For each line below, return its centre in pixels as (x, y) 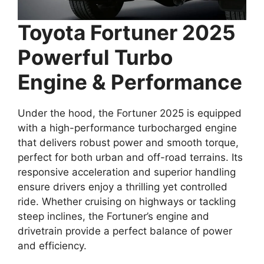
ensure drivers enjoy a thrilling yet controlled (123, 187)
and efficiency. (52, 246)
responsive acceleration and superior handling (127, 172)
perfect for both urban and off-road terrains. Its (130, 158)
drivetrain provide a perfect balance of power (125, 231)
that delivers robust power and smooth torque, (128, 143)
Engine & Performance (130, 82)
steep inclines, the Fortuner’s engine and (113, 217)
